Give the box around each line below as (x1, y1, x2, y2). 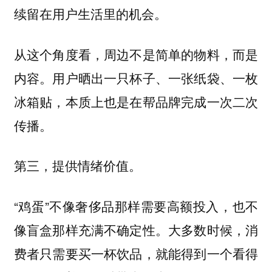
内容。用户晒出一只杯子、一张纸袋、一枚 (13, 68, 259, 87)
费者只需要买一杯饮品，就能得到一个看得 (13, 243, 259, 262)
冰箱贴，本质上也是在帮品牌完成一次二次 (13, 92, 259, 110)
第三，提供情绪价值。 (13, 157, 141, 175)
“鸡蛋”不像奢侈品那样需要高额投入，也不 (13, 196, 259, 215)
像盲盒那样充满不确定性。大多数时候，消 (13, 220, 259, 239)
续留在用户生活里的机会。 (13, 4, 167, 23)
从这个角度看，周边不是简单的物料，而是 (13, 44, 259, 63)
